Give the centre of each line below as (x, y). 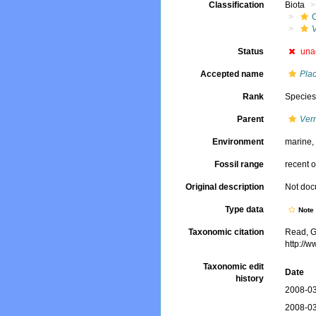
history (250, 279)
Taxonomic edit (234, 267)
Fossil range (239, 164)
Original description (225, 187)
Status (251, 51)
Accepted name (232, 74)
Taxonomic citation (226, 232)
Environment (238, 142)
